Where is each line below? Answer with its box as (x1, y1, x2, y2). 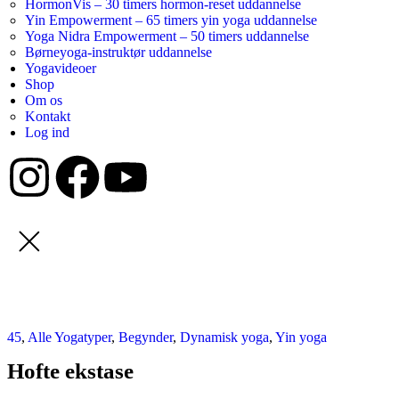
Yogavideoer (25, 61, 96, 76)
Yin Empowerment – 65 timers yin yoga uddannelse (25, 12, 317, 28)
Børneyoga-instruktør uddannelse (25, 45, 212, 60)
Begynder (118, 330, 173, 345)
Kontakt (25, 109, 70, 124)
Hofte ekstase (7, 359, 134, 383)
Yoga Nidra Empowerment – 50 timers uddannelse (25, 28, 309, 44)
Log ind (25, 125, 69, 140)
